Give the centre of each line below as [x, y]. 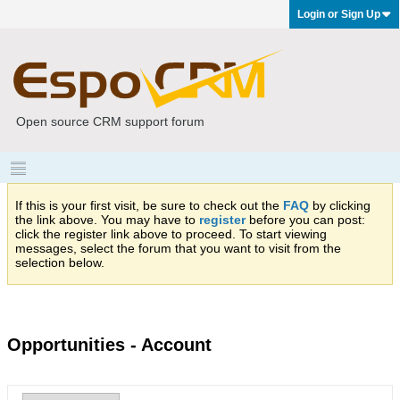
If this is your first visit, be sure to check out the [149, 205]
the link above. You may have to [107, 220]
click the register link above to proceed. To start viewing [171, 234]
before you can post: [305, 220]
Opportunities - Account [109, 345]
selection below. [60, 262]
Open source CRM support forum [110, 121]
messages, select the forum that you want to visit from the [178, 248]
